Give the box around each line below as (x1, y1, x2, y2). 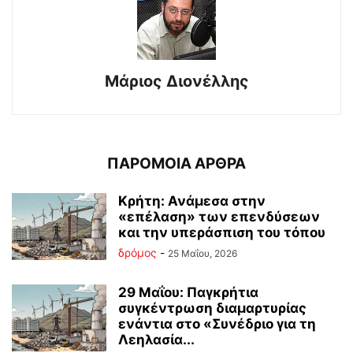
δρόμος (118, 246, 157, 259)
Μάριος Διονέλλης (104, 72, 249, 91)
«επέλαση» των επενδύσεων (118, 209, 320, 225)
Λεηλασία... (118, 332, 195, 347)
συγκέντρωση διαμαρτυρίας (118, 300, 307, 316)
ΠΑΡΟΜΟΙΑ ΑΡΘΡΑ (107, 154, 246, 173)
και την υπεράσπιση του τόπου (118, 225, 325, 240)
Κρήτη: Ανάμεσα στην (118, 193, 266, 209)
